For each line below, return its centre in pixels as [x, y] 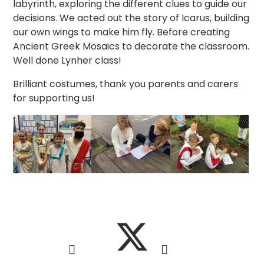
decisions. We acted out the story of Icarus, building [131, 18]
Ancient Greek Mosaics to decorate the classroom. [131, 46]
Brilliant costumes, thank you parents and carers [126, 84]
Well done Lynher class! [67, 60]
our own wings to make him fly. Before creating [122, 32]
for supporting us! [54, 98]
